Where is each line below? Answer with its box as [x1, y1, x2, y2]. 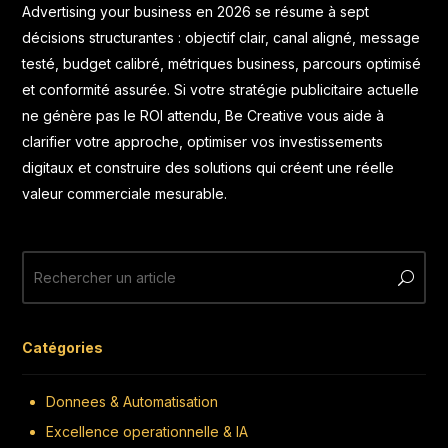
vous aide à [303, 107, 385, 125]
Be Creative [225, 107, 304, 125]
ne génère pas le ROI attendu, [22, 107, 226, 125]
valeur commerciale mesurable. [22, 185, 228, 203]
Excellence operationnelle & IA [46, 423, 249, 441]
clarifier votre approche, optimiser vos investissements [22, 133, 384, 151]
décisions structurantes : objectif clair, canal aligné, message [22, 29, 421, 47]
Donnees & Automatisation [46, 393, 219, 411]
